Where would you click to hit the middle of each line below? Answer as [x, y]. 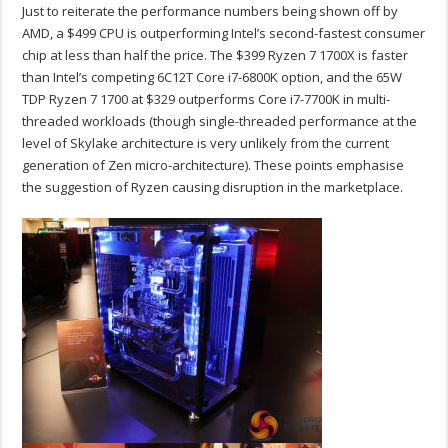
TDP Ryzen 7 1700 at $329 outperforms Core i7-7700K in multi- [206, 99]
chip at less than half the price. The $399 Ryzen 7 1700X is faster [215, 55]
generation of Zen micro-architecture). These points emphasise [213, 165]
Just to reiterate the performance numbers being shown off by [210, 11]
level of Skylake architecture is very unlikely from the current [206, 143]
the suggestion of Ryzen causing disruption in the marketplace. [213, 187]
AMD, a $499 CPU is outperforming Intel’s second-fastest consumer [224, 33]
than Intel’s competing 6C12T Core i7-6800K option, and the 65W [212, 77]
